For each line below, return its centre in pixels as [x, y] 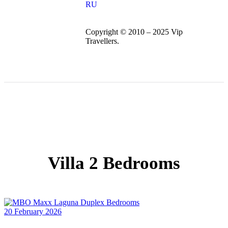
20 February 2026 [33, 212]
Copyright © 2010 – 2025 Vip [134, 32]
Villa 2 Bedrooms [114, 163]
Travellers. [102, 41]
